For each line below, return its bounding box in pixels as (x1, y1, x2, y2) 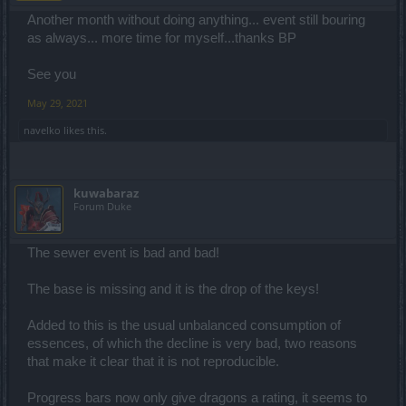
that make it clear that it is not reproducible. (27, 354, 279, 369)
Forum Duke (73, 199, 131, 213)
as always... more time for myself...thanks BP (27, 31, 296, 45)
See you (27, 67, 76, 82)
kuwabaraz (73, 185, 139, 201)
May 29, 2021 (27, 96, 88, 110)
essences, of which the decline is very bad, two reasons (27, 336, 357, 351)
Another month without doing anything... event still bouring (27, 13, 365, 27)
